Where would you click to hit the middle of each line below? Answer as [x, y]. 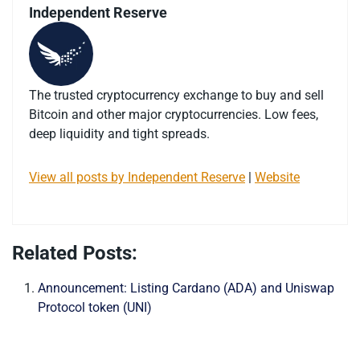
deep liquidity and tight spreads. [119, 134]
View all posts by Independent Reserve [137, 178]
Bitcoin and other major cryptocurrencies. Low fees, [174, 115]
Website [277, 178]
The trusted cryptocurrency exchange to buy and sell [176, 96]
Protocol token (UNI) [95, 308]
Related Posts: [75, 254]
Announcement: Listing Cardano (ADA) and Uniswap [186, 288]
